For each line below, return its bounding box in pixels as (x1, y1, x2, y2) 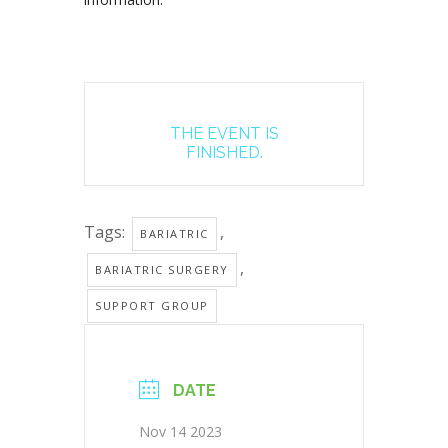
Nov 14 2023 (139, 422, 222, 442)
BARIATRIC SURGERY (95, 262, 229, 278)
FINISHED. (185, 143, 263, 163)
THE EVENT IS (169, 124, 279, 144)
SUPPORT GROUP (95, 298, 209, 314)
